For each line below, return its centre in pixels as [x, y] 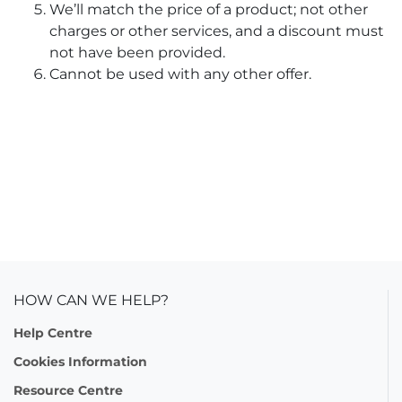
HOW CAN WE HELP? [91, 300]
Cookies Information [80, 362]
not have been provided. [137, 52]
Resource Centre [68, 390]
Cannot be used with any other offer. [180, 74]
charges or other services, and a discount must [217, 31]
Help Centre [53, 333]
